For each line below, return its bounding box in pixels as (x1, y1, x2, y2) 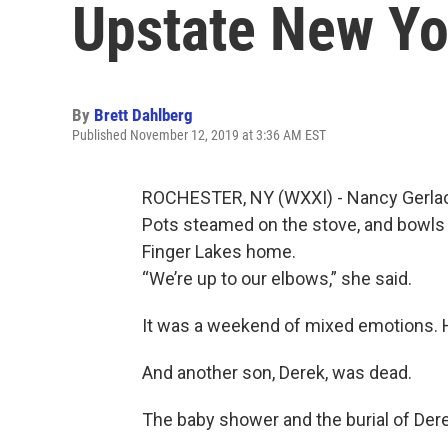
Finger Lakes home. (142, 241, 296, 262)
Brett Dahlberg (94, 105, 193, 125)
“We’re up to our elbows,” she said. (142, 268, 412, 289)
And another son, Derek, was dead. (142, 362, 412, 383)
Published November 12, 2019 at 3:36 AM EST (72, 127, 326, 143)
